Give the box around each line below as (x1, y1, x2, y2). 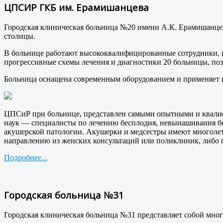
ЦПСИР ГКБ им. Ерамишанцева (4, 1, 149, 14)
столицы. (4, 32, 37, 41)
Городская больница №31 (4, 188, 124, 201)
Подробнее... (4, 153, 47, 162)
